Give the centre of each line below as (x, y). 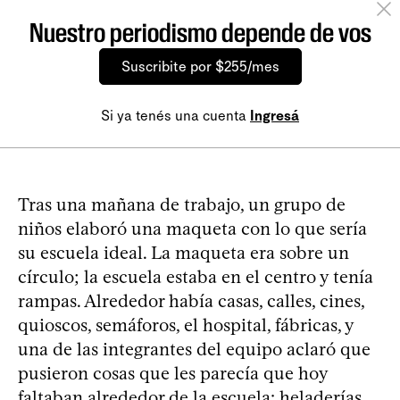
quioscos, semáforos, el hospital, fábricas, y (186, 325)
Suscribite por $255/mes (200, 66)
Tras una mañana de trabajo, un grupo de (182, 204)
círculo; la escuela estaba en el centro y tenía (196, 276)
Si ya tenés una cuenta (175, 115)
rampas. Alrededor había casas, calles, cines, (191, 300)
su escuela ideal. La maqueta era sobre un (183, 252)
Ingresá (275, 115)
